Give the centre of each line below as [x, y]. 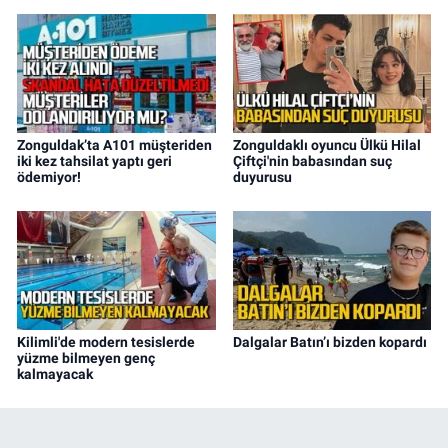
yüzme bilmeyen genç [86, 358]
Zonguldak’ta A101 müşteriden [114, 145]
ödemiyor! [49, 177]
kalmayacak [55, 374]
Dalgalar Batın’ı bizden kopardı [329, 342]
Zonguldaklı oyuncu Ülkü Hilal [326, 145]
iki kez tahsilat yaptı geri [94, 161]
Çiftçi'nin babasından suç [312, 161]
